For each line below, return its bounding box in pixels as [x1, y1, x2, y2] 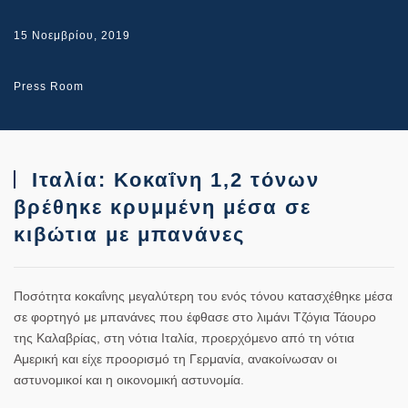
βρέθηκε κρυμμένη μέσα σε [14, 195, 311, 219]
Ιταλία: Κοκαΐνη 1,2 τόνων [24, 168, 320, 191]
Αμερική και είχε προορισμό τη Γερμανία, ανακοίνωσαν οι [14, 351, 337, 366]
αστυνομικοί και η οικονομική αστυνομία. [14, 372, 244, 387]
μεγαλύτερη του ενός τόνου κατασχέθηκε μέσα [125, 288, 393, 303]
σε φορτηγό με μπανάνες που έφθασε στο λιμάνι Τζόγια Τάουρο [14, 309, 376, 324]
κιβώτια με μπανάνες [14, 222, 245, 246]
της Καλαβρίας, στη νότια [14, 330, 161, 345]
